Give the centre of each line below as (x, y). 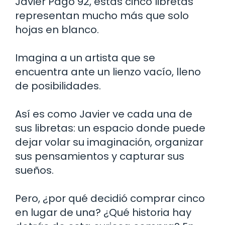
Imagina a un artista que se (85, 58)
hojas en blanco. (57, 30)
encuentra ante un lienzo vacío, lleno (108, 72)
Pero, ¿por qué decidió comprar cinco (110, 199)
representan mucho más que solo (102, 16)
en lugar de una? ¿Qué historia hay (103, 213)
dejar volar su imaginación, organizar (109, 142)
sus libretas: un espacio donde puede (110, 128)
